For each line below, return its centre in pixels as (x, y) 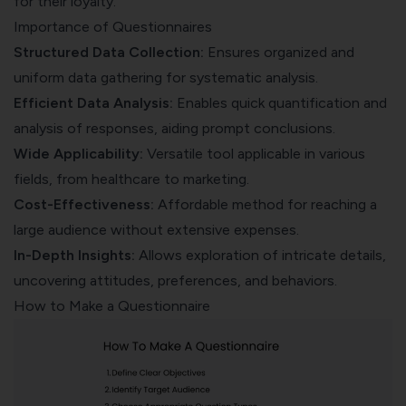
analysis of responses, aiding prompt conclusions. (174, 128)
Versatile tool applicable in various (254, 153)
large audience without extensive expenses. (156, 229)
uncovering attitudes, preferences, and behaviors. (175, 280)
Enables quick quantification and (280, 102)
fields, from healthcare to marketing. (131, 179)
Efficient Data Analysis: (93, 102)
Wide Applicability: (78, 153)
